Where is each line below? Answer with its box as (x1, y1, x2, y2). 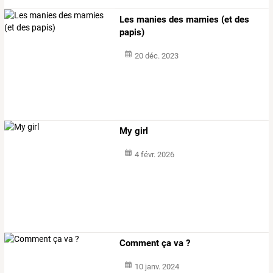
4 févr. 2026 (134, 150, 174, 160)
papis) (119, 27, 145, 38)
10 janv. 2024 (134, 261, 179, 271)
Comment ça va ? (119, 237, 191, 249)
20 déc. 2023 (134, 51, 179, 61)
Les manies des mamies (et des (119, 14, 250, 26)
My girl (119, 126, 149, 137)
